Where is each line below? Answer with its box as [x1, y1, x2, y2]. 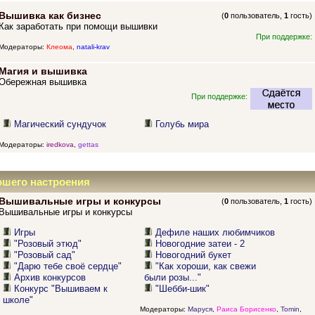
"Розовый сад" [14, 250, 76, 261]
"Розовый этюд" [14, 238, 82, 250]
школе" [3, 295, 34, 306]
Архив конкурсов [14, 272, 86, 283]
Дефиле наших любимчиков [155, 227, 276, 238]
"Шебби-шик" [155, 283, 210, 295]
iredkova [46, 140, 74, 148]
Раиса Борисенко [216, 304, 276, 313]
